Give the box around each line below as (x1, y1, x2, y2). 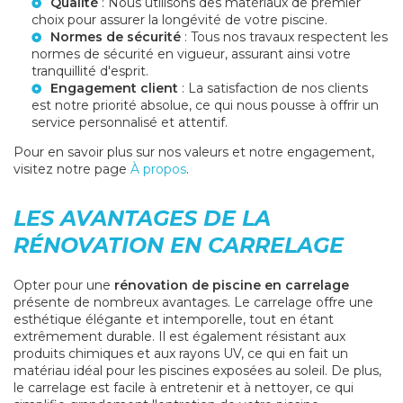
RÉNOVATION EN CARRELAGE (13, 232, 344, 259)
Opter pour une (13, 277, 114, 294)
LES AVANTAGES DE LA (13, 205, 271, 232)
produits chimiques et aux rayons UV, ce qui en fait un (13, 345, 348, 363)
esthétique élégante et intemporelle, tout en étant (13, 311, 334, 328)
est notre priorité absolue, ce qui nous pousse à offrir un (31, 97, 379, 114)
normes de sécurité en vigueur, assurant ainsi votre (31, 46, 351, 63)
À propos (130, 161, 186, 178)
